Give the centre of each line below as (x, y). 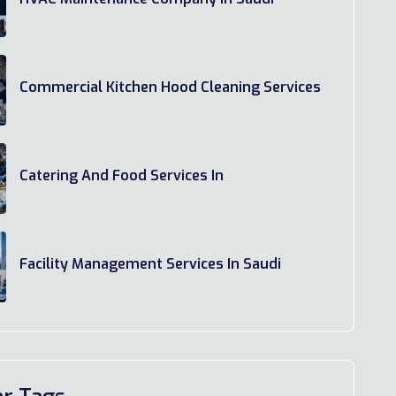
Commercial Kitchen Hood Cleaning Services (171, 88)
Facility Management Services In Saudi (151, 264)
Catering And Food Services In (122, 176)
